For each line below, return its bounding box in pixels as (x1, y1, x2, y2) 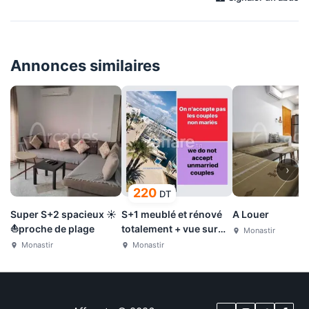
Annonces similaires (10, 57, 160, 75)
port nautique (121, 237, 186, 250)
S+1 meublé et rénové (121, 208, 222, 221)
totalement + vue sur (121, 223, 218, 235)
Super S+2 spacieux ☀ (10, 208, 117, 221)
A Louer (232, 208, 269, 221)
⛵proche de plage (10, 223, 94, 235)
